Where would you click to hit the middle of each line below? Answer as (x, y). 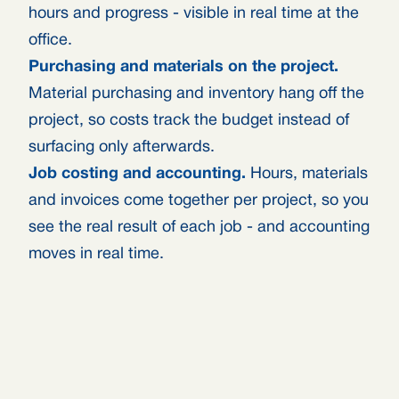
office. (50, 41)
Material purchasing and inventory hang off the (196, 94)
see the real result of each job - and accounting (199, 228)
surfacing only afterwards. (122, 147)
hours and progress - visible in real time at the (194, 14)
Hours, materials (307, 174)
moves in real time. (96, 254)
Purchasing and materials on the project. (183, 67)
